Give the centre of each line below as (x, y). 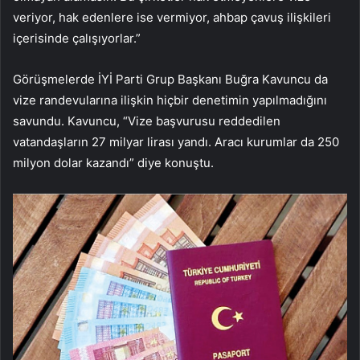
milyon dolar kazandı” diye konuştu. (113, 163)
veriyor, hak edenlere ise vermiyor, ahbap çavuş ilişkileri (172, 18)
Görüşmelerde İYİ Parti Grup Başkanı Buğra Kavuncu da (170, 80)
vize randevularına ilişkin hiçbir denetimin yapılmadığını (170, 100)
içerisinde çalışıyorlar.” (77, 39)
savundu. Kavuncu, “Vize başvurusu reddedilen (147, 121)
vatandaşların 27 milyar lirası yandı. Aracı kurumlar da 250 (176, 142)
